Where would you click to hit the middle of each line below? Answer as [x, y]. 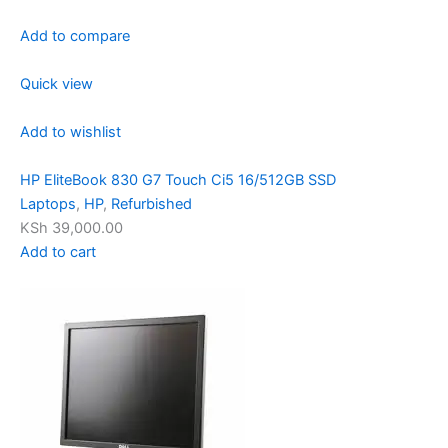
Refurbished [151, 203]
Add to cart [58, 251]
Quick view [56, 84]
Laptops [48, 203]
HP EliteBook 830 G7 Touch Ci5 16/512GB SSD [178, 179]
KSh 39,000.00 [71, 227]
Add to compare [75, 36]
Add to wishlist [70, 132]
